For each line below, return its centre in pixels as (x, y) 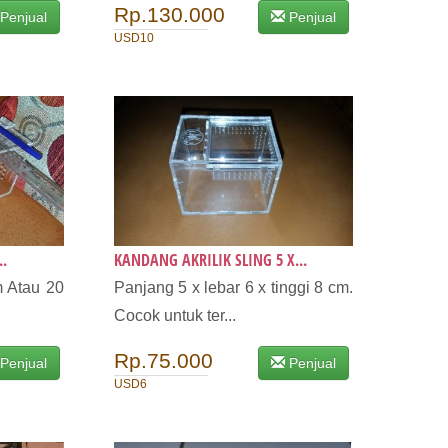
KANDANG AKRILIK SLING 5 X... (210, 260)
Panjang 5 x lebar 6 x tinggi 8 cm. (233, 287)
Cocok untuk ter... (174, 315)
